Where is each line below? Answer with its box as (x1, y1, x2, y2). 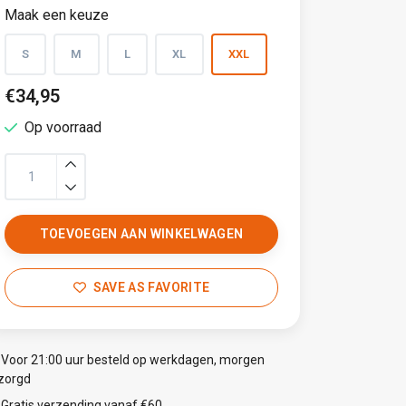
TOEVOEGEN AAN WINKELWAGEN (39, 227, 244, 241)
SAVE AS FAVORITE (92, 280, 210, 295)
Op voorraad (24, 119, 101, 136)
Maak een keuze (5, 6, 109, 24)
